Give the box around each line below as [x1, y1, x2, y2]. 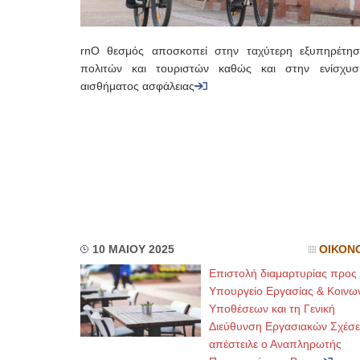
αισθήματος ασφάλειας [80, 80, 194, 92]
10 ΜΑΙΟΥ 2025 [92, 243, 174, 256]
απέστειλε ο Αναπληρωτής [208, 337, 342, 350]
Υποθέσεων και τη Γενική [208, 302, 335, 315]
